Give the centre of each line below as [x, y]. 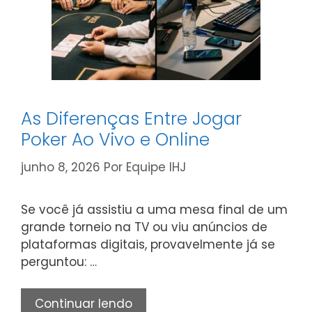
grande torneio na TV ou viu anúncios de [144, 227]
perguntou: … [59, 262]
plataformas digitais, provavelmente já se [148, 244]
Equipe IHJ [156, 167]
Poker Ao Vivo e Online [115, 140]
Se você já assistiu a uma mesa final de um [154, 209]
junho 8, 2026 [61, 167]
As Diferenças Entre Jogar [131, 119]
